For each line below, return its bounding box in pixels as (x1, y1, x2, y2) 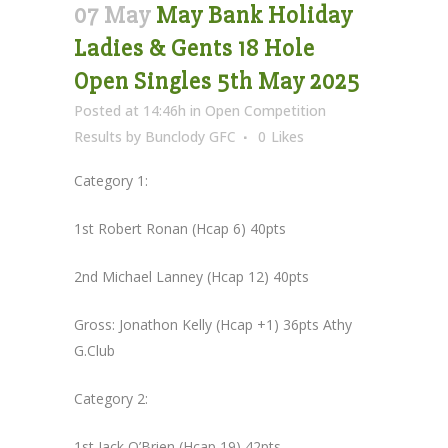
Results (74, 126, 122, 146)
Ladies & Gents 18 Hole (74, 33, 315, 63)
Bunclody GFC (145, 126, 236, 146)
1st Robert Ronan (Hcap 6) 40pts (74, 218, 286, 238)
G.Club (74, 340, 115, 360)
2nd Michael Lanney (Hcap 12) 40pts (74, 266, 309, 286)
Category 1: (74, 170, 148, 190)
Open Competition (205, 100, 326, 120)
